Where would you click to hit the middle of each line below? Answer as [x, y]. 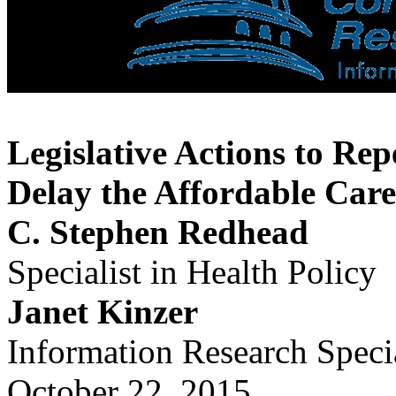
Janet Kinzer [103, 312]
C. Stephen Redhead [158, 232]
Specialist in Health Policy [192, 272]
